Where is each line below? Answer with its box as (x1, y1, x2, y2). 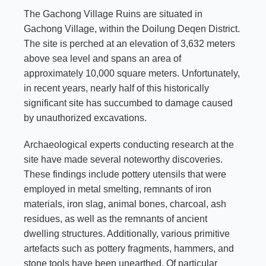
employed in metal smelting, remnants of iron (24, 184, 211, 195)
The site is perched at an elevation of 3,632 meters (24, 39, 235, 49)
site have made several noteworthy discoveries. (24, 154, 223, 165)
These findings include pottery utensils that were (24, 169, 226, 180)
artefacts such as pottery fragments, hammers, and (24, 243, 234, 254)
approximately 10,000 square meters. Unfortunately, (24, 68, 240, 79)
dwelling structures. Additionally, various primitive (24, 229, 230, 239)
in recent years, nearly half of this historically (24, 83, 209, 94)
